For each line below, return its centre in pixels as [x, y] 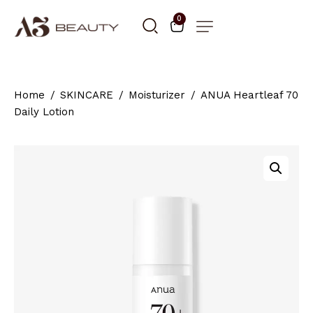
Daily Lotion [44, 112]
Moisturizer [157, 95]
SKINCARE [87, 95]
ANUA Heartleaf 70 [249, 95]
